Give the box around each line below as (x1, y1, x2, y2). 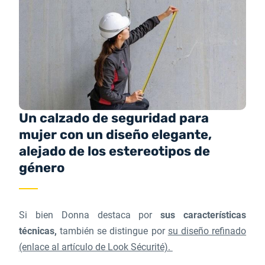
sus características (160, 209, 247, 221)
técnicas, (18, 225, 57, 237)
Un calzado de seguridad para (18, 110, 209, 126)
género (18, 160, 64, 176)
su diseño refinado (167, 225, 247, 237)
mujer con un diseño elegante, (18, 127, 212, 143)
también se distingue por (56, 225, 168, 237)
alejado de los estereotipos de (18, 143, 210, 159)
